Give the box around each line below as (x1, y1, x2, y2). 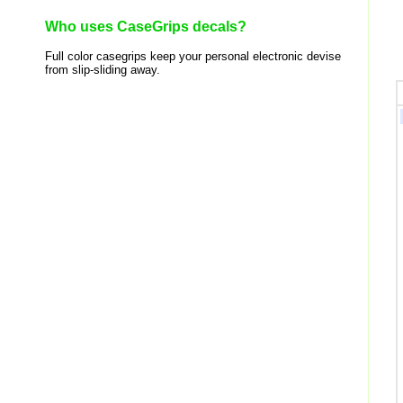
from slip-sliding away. (45, 63, 160, 76)
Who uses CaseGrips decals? (45, 19, 246, 34)
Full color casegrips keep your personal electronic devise (45, 49, 341, 63)
